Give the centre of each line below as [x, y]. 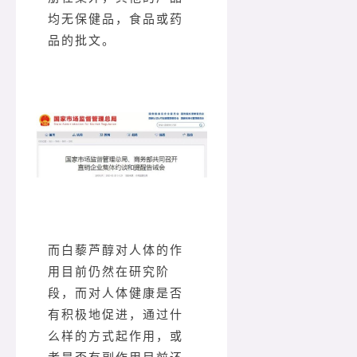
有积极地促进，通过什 [116, 314]
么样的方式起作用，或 [116, 336]
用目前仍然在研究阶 [109, 271]
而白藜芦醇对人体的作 [116, 250]
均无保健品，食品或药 [116, 19]
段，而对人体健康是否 [116, 293]
